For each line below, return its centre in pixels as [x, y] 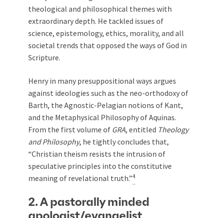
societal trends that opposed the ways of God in [108, 45]
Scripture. [44, 57]
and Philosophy [54, 142]
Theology [173, 129]
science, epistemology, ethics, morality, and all [106, 33]
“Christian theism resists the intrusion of [97, 154]
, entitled [142, 129]
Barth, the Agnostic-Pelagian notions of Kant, [106, 105]
